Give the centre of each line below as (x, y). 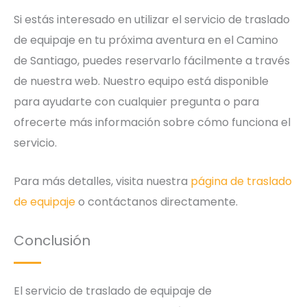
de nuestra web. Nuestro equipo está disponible (141, 82)
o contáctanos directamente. (157, 201)
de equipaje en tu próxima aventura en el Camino (146, 40)
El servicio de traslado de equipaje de (113, 291)
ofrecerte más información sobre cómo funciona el (152, 123)
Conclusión (52, 241)
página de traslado (241, 181)
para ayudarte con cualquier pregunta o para (136, 102)
